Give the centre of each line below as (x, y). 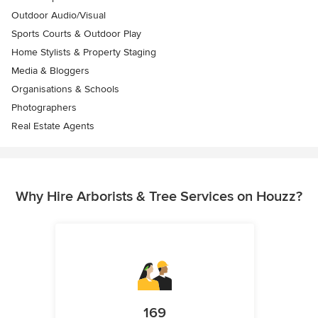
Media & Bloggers (50, 71)
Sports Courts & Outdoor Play (76, 34)
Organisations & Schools (65, 89)
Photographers (44, 108)
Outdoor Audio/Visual (59, 15)
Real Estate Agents (53, 126)
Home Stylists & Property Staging (84, 52)
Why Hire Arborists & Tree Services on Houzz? (159, 197)
